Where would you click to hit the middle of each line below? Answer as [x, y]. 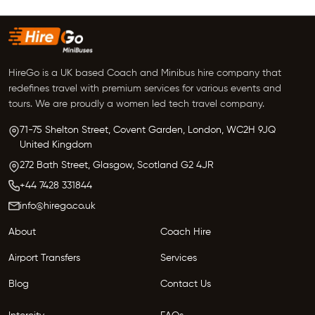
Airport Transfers [44, 258]
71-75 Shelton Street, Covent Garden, [102, 130]
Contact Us [186, 284]
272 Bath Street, [55, 165]
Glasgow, [114, 165]
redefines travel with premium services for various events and [145, 88]
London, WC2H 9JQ [232, 130]
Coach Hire [186, 232]
